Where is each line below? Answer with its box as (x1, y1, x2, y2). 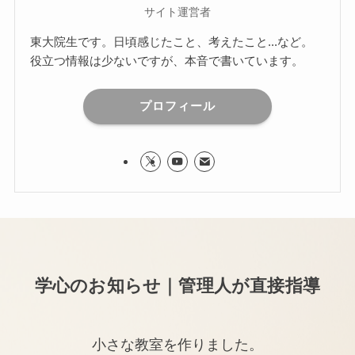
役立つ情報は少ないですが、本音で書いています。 (30, 53, 304, 67)
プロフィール (139, 99, 216, 113)
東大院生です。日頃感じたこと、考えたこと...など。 (30, 34, 314, 48)
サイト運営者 (144, 5, 211, 18)
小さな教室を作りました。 (92, 337, 263, 353)
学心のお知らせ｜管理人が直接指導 (34, 277, 321, 296)
